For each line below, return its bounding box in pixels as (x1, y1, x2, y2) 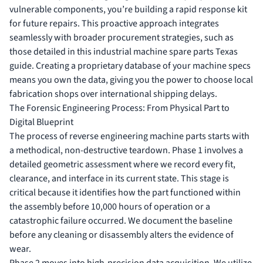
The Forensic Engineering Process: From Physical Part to (9, 101, 230, 114)
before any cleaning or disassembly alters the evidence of (9, 228, 234, 241)
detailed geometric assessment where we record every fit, (9, 157, 235, 171)
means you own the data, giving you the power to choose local (9, 73, 253, 86)
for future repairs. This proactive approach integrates (9, 16, 219, 30)
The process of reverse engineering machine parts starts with (9, 129, 249, 143)
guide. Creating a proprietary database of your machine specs (9, 59, 251, 72)
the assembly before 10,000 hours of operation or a (9, 200, 210, 213)
